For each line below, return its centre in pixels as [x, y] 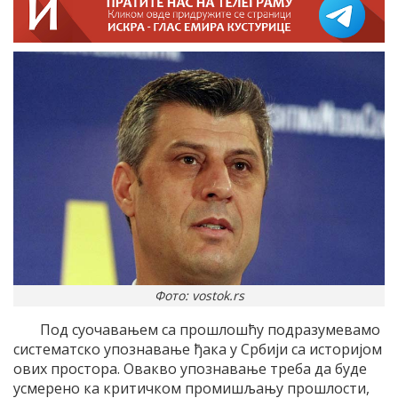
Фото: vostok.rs [199, 296]
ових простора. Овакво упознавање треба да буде [190, 369]
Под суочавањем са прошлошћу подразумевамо [210, 330]
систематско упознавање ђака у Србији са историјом [198, 350]
